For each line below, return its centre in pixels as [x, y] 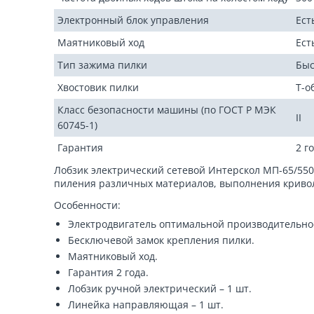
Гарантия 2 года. [108, 272]
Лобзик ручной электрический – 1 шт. [160, 288]
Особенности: [87, 205]
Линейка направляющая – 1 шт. [146, 305]
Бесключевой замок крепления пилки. [161, 240]
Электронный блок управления [133, 20]
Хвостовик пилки [98, 87]
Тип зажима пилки [102, 65]
